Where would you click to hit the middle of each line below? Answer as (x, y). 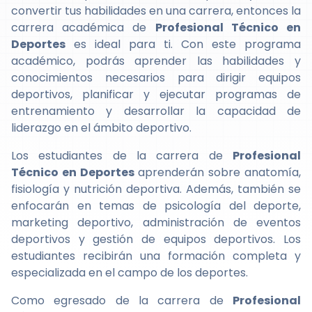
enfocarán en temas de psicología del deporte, (156, 206)
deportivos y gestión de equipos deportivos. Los (156, 239)
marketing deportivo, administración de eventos (156, 223)
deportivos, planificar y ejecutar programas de (156, 94)
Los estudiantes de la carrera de (122, 156)
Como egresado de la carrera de (122, 301)
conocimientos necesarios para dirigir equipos (156, 78)
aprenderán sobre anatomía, (218, 172)
